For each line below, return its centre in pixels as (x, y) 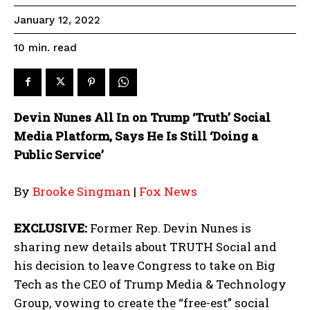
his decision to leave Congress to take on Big (145, 265)
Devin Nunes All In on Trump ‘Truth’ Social (142, 117)
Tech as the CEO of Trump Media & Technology (150, 284)
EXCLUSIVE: (52, 228)
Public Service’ (59, 154)
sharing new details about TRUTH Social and (145, 246)
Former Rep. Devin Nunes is (171, 228)
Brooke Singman (82, 191)
